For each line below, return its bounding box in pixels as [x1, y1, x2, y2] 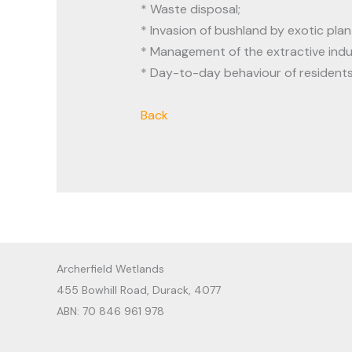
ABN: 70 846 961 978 [57, 304, 164, 319]
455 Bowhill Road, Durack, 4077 [57, 283, 221, 298]
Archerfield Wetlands [57, 262, 164, 277]
